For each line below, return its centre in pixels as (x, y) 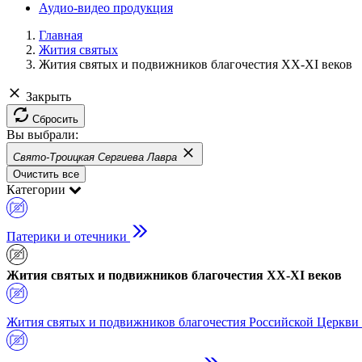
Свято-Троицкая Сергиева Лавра (95, 157)
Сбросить (55, 119)
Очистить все (46, 174)
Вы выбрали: (42, 135)
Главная (61, 35)
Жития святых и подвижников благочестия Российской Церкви (183, 322)
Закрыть (48, 97)
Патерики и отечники (67, 236)
